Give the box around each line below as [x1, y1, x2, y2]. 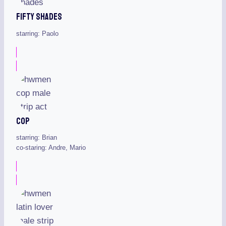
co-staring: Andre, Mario [16, 144, 86, 152]
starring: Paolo [16, 29, 59, 37]
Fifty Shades [16, 11, 62, 22]
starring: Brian [16, 134, 57, 142]
